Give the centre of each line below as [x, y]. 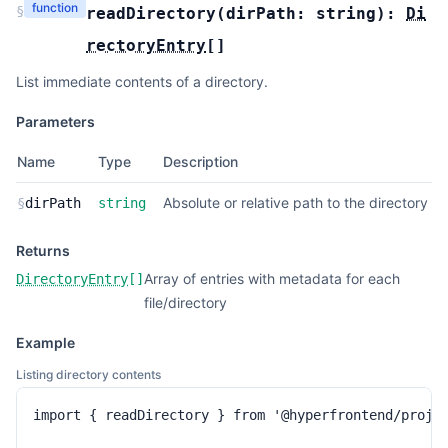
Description [200, 161]
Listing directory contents [88, 374]
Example [45, 342]
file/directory [185, 302]
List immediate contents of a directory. [142, 81]
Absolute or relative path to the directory [295, 202]
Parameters [55, 121]
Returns [43, 250]
